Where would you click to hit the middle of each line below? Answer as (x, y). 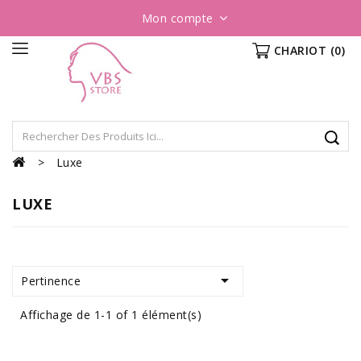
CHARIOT (300, 50)
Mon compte (177, 18)
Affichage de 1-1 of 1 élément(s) (111, 315)
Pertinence (51, 281)
